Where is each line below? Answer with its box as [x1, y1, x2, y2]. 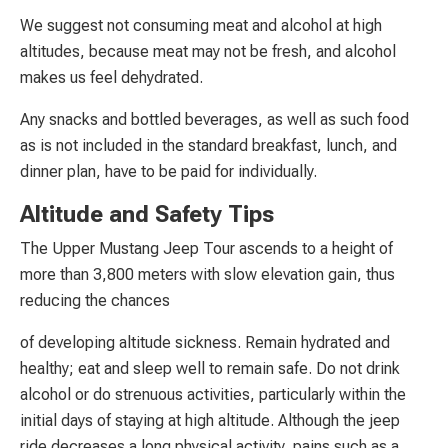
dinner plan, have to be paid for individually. [20, 161, 317, 181]
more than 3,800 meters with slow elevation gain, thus [20, 264, 395, 284]
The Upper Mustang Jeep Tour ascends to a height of [20, 238, 393, 258]
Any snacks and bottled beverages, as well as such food [20, 109, 409, 129]
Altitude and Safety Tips [20, 200, 274, 228]
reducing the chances [20, 290, 170, 310]
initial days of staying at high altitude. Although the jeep [20, 410, 400, 430]
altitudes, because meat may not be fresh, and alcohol [20, 41, 396, 61]
